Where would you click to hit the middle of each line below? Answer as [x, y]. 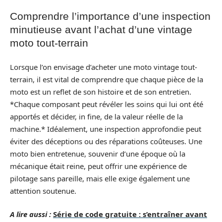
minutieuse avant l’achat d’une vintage [101, 29]
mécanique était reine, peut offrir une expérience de [98, 166]
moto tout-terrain [49, 43]
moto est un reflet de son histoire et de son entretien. [101, 91]
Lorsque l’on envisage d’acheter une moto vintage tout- [104, 67]
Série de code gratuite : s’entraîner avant [130, 214]
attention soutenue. [43, 191]
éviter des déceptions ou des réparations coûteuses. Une [106, 141]
